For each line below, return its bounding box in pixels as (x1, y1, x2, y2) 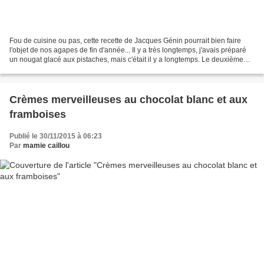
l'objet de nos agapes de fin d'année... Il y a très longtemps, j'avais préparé (9, 45, 246, 54)
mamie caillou (23, 141, 70, 150)
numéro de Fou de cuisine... (9, 64, 98, 73)
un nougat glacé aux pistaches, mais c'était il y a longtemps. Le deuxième (9, 55, 243, 64)
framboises (9, 108, 66, 120)
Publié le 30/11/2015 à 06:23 (9, 131, 102, 140)
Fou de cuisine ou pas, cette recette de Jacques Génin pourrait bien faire (9, 36, 241, 45)
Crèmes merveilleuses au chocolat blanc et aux (9, 93, 247, 105)
